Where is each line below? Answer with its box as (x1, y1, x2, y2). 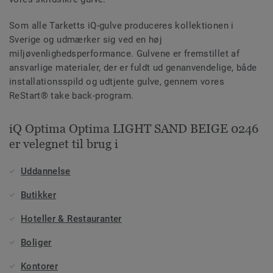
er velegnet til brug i (9, 137, 118, 151)
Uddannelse (21, 166, 71, 177)
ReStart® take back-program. (9, 90, 134, 102)
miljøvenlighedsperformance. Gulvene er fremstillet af (9, 48, 240, 60)
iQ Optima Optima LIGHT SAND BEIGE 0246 (9, 122, 258, 136)
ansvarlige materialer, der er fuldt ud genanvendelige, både (9, 62, 257, 74)
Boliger (21, 237, 52, 249)
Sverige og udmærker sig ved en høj (9, 34, 162, 46)
